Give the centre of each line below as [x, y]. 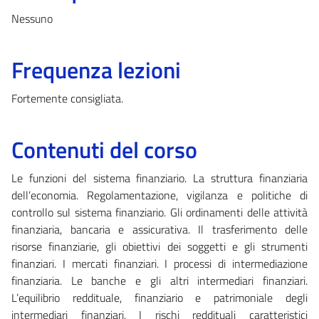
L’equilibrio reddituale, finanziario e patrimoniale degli [159, 297]
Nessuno [32, 18]
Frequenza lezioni [96, 69]
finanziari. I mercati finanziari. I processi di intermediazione [159, 263]
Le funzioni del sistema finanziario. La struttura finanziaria [159, 178]
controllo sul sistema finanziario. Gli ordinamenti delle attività [159, 212]
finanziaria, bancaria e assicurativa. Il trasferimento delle [159, 229]
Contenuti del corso [104, 149]
